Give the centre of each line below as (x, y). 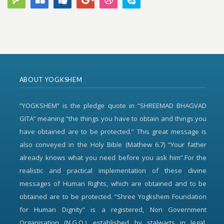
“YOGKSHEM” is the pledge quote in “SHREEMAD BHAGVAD (113, 105)
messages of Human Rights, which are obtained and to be (113, 183)
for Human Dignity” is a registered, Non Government (113, 209)
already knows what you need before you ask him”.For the (113, 157)
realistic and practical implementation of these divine (113, 170)
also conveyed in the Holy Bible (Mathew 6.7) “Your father (113, 144)
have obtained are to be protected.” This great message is (113, 131)
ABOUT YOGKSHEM (51, 80)
